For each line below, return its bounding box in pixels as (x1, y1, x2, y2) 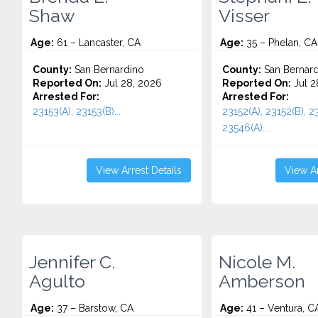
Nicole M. (218, 251, 295, 273)
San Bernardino (72, 64, 144, 75)
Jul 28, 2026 (102, 77, 162, 89)
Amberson (218, 270, 305, 292)
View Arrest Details (95, 165, 182, 176)
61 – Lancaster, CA (54, 37, 141, 48)
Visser (218, 5, 270, 26)
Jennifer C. (29, 251, 115, 273)
